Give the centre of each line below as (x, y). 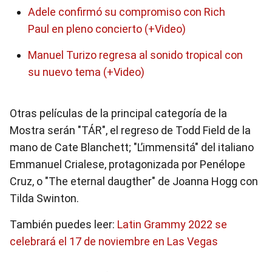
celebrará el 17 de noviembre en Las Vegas (114, 241)
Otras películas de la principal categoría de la (118, 113)
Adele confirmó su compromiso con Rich (127, 12)
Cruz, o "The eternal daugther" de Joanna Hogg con (134, 181)
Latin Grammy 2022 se (172, 224)
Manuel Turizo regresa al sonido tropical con (135, 55)
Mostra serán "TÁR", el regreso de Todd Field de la (130, 130)
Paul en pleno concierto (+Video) (107, 29)
